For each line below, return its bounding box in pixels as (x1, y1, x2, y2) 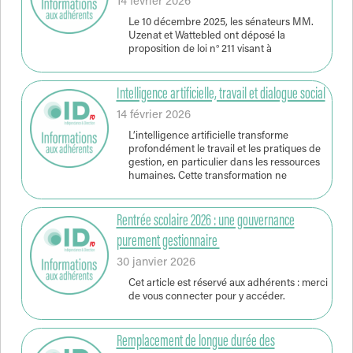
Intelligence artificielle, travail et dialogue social (116, 85, 325, 103)
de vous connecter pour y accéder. (128, 292, 285, 303)
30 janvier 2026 (116, 256, 195, 269)
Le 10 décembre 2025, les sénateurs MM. (128, 17, 314, 29)
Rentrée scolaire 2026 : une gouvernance (116, 212, 295, 230)
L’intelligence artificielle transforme (128, 131, 288, 143)
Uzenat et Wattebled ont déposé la (128, 31, 285, 43)
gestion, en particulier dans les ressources (128, 158, 320, 169)
